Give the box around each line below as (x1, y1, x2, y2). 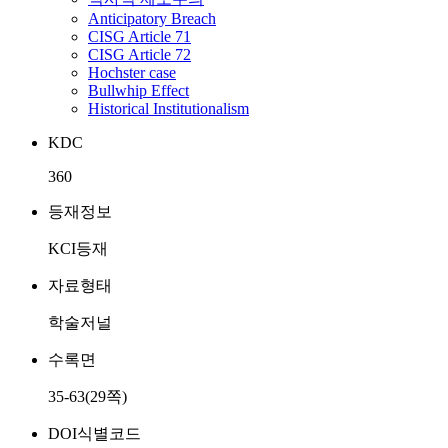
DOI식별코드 (48, 425, 141, 442)
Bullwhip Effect (88, 82, 189, 99)
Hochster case (88, 64, 176, 81)
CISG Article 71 (88, 28, 191, 45)
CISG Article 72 (88, 46, 191, 63)
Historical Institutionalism (88, 100, 249, 117)
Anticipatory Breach (88, 10, 216, 27)
